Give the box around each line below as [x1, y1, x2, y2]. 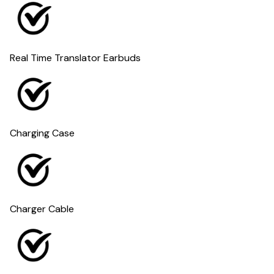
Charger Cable [10, 202, 74, 216]
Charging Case [10, 127, 75, 140]
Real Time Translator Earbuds [10, 51, 143, 64]
